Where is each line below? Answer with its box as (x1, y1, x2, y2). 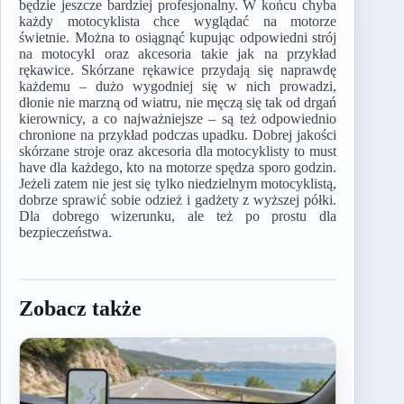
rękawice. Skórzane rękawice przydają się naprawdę (19, 62, 337, 78)
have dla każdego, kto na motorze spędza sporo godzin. (19, 160, 337, 176)
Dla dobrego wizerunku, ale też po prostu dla (19, 208, 337, 225)
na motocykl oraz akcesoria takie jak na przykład (19, 46, 337, 62)
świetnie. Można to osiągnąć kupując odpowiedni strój (19, 30, 337, 46)
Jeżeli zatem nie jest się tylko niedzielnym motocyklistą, (19, 176, 337, 192)
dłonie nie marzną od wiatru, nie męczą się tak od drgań (19, 95, 337, 111)
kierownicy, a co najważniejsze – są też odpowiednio (19, 111, 337, 127)
